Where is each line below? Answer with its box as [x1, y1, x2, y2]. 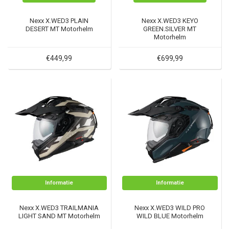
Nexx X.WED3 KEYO [141, 16, 198, 25]
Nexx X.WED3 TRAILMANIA [19, 204, 99, 212]
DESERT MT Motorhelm [25, 25, 93, 33]
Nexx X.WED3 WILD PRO [134, 204, 205, 212]
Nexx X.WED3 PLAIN [30, 16, 89, 25]
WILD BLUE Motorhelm [136, 212, 203, 220]
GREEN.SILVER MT [143, 25, 197, 33]
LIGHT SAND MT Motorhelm [18, 212, 100, 220]
